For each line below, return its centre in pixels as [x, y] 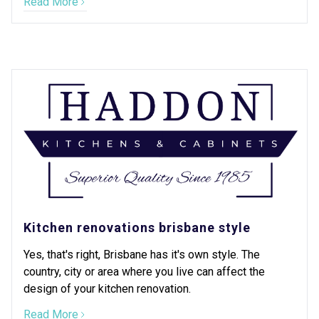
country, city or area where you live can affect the [144, 272]
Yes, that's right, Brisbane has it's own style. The [142, 255]
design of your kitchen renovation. [107, 289]
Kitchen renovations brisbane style [137, 228]
